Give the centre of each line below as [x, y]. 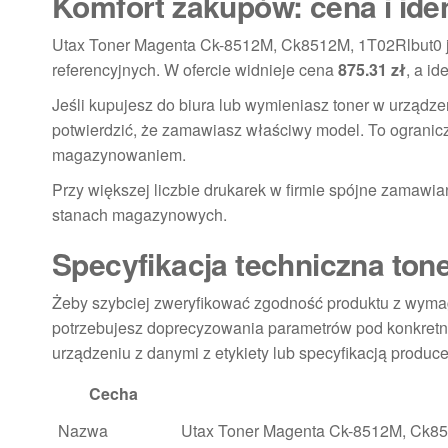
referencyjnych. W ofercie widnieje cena [195, 69]
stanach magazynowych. [139, 214]
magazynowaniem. [119, 154]
